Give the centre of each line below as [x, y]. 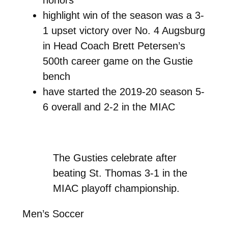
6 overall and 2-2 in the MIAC [109, 107]
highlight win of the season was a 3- [123, 15]
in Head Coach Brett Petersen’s [114, 46]
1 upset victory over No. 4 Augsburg [124, 30]
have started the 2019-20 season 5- [123, 91]
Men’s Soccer [53, 213]
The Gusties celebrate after [115, 158]
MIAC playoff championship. [117, 188]
